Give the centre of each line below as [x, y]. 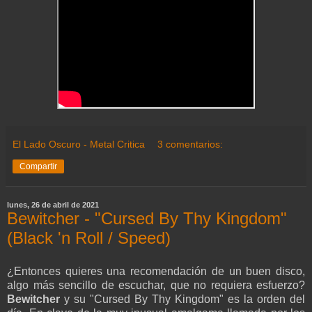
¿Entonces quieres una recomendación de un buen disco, [156, 271]
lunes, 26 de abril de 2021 [53, 205]
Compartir [38, 167]
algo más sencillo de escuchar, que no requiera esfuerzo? [156, 285]
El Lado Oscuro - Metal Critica [79, 145]
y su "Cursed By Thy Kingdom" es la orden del [182, 299]
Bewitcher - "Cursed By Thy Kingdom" [147, 219]
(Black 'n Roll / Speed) [89, 238]
